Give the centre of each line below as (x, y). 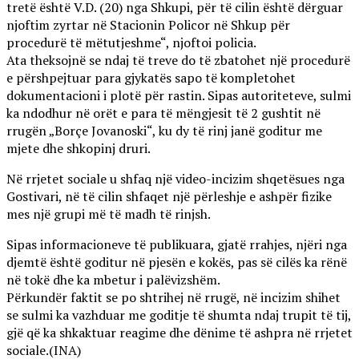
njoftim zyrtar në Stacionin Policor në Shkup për (148, 25)
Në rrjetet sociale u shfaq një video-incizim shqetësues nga (175, 179)
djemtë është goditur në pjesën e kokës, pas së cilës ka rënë (177, 262)
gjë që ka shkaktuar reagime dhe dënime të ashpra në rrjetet (179, 333)
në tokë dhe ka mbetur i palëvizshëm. (113, 280)
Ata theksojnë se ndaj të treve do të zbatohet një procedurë (178, 61)
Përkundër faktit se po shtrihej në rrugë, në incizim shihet (173, 298)
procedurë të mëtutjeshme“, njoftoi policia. (131, 43)
